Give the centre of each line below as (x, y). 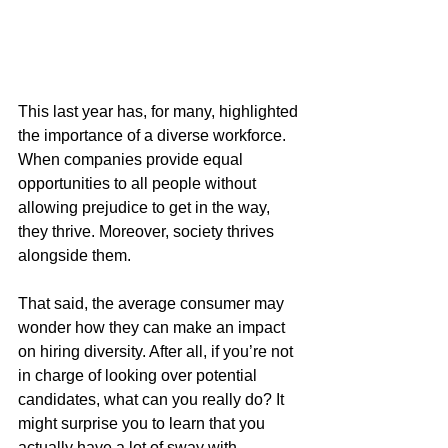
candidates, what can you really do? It (153, 400)
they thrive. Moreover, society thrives (148, 232)
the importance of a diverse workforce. (154, 136)
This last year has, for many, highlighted (160, 112)
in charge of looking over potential (139, 376)
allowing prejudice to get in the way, (146, 208)
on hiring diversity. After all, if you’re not (157, 352)
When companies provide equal (132, 160)
